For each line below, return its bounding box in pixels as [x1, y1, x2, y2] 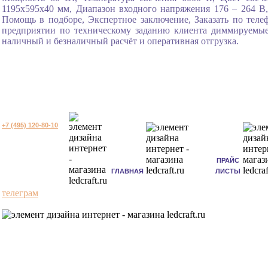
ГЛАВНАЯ [111, 167, 144, 175]
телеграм [2, 187, 38, 198]
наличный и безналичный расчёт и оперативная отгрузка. [2, 35, 239, 46]
